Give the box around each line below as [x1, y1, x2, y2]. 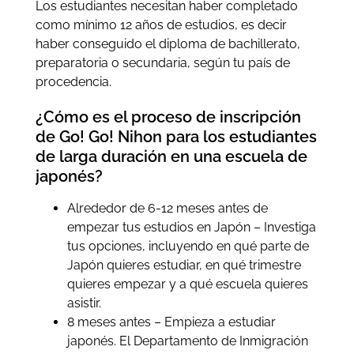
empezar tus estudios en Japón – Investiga [66, 219, 316, 235]
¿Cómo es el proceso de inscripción [35, 107, 301, 126]
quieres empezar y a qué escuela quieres [66, 276, 308, 292]
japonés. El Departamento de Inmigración [66, 333, 308, 348]
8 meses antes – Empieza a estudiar [66, 314, 276, 330]
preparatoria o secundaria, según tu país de [35, 55, 290, 70]
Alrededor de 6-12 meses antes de [66, 200, 268, 216]
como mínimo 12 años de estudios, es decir [35, 17, 287, 32]
